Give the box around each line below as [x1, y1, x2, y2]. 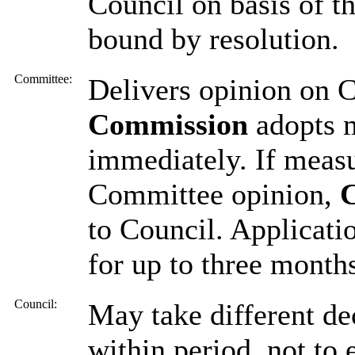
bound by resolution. [88, 21, 339, 55]
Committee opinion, [88, 177, 340, 211]
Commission [88, 107, 248, 141]
